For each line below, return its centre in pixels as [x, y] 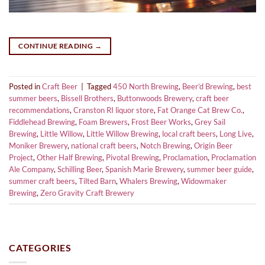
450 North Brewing [146, 87]
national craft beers [104, 146]
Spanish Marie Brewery [144, 169]
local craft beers [189, 134]
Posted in [25, 87]
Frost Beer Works [161, 122]
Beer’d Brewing [208, 87]
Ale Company [31, 169]
